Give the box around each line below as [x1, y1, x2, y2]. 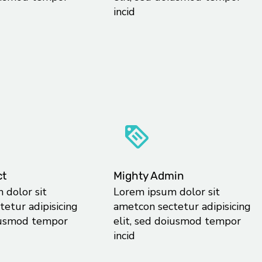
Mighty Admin [113, 169, 184, 183]
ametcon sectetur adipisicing [113, 199, 251, 214]
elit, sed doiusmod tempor [113, 214, 241, 229]
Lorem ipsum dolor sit [113, 185, 220, 199]
